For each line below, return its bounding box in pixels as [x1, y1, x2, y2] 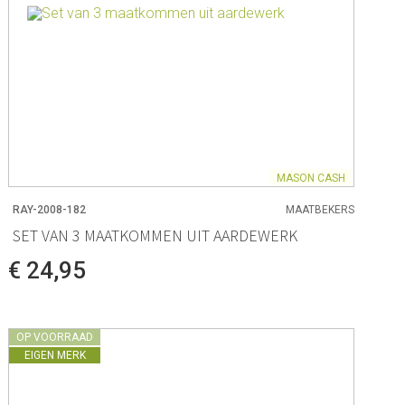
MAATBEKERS [285, 203, 354, 217]
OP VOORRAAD [16, 331, 94, 344]
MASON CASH [276, 171, 345, 184]
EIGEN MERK [24, 349, 86, 363]
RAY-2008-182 [13, 203, 87, 217]
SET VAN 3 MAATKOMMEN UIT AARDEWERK [13, 225, 298, 246]
